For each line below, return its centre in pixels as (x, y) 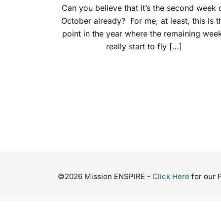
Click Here (171, 177)
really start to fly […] (144, 47)
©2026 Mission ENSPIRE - (105, 177)
